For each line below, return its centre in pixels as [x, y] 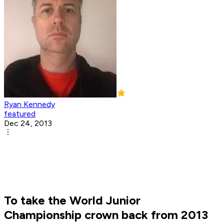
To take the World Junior [72, 200]
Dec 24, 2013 [28, 123]
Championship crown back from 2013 [106, 215]
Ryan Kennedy [29, 104]
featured [20, 114]
